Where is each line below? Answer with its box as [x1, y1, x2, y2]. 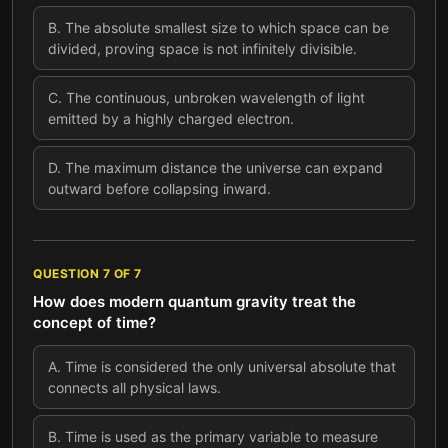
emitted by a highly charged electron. [48, 110, 294, 127]
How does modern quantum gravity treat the [33, 292, 356, 311]
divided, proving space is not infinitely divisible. [48, 40, 357, 57]
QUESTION [33, 266, 103, 281]
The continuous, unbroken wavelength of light [66, 89, 365, 106]
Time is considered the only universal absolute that [65, 358, 396, 375]
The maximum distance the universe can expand [65, 159, 383, 176]
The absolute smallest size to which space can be [65, 19, 389, 36]
